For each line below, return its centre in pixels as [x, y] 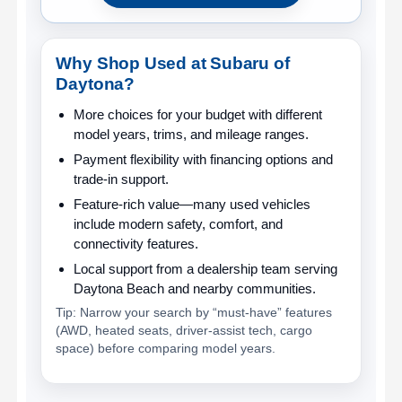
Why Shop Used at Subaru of [173, 63]
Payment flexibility [126, 159]
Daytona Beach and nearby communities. [194, 288]
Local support [113, 268]
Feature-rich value [126, 204]
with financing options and [256, 159]
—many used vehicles [245, 204]
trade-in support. [121, 179]
